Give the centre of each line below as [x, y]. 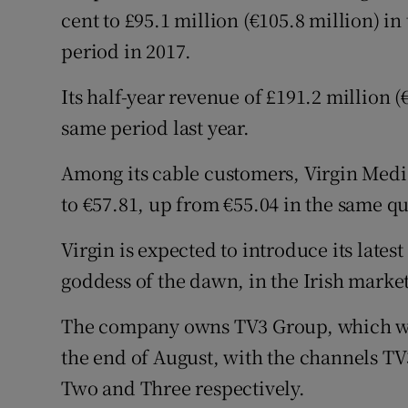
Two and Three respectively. [183, 388]
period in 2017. [127, 51]
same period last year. [155, 127]
